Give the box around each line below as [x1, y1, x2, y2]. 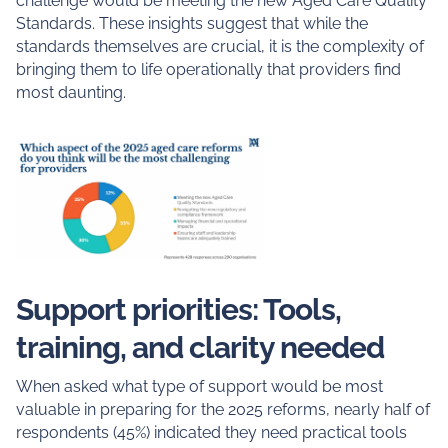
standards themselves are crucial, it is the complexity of [15, 37, 424, 57]
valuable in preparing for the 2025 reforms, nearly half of [15, 400, 430, 420]
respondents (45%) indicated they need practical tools [15, 423, 407, 443]
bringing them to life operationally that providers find [15, 60, 401, 80]
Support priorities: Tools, [15, 292, 341, 328]
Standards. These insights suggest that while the [15, 14, 368, 34]
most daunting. [15, 83, 126, 103]
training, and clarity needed [15, 330, 384, 366]
